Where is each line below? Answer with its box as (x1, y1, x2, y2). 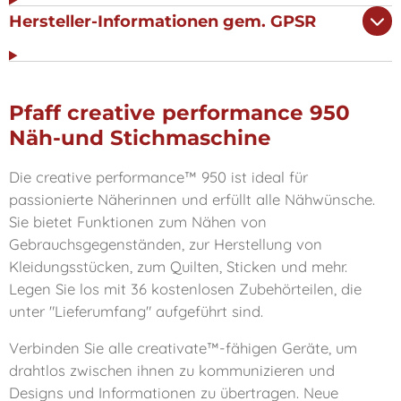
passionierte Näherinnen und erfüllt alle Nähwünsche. (9, 189, 375, 209)
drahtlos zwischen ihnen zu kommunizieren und (9, 361, 335, 380)
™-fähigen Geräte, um (207, 338, 357, 358)
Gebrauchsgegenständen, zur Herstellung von (9, 234, 322, 253)
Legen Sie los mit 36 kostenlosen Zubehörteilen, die (9, 278, 362, 298)
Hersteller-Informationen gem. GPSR (9, 10, 316, 31)
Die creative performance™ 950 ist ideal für (9, 166, 308, 186)
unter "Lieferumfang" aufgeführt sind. (9, 301, 263, 320)
